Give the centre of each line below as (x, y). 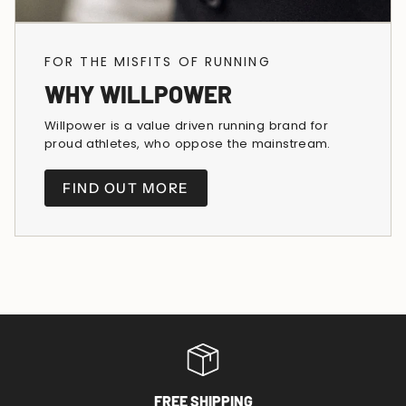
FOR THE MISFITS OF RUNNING (158, 61)
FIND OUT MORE (126, 188)
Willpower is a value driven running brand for (186, 126)
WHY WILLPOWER (138, 94)
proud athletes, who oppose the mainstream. (188, 144)
